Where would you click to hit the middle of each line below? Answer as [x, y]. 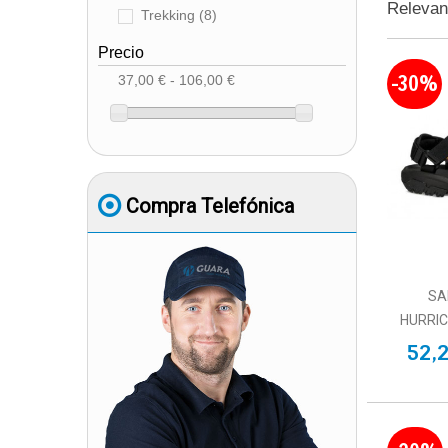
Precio [121, 53]
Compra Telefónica [210, 206]
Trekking [170, 16]
